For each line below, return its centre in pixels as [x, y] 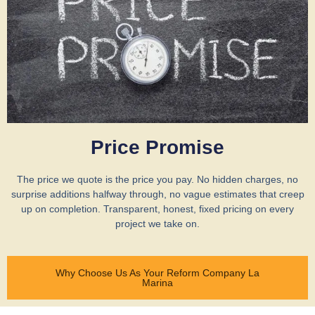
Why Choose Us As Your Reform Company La [157, 272]
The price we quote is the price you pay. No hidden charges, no [157, 180]
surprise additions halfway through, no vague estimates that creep [157, 194]
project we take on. [157, 224]
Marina [157, 282]
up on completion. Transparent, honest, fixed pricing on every [157, 209]
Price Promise [157, 148]
